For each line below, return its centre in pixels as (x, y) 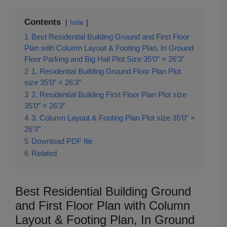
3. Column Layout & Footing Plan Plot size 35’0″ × (113, 118)
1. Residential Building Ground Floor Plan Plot (106, 71)
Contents (43, 22)
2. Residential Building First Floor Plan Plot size (109, 94)
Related (44, 153)
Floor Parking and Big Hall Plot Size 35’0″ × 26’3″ (104, 59)
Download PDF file (62, 141)
